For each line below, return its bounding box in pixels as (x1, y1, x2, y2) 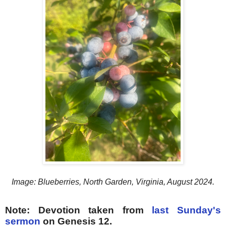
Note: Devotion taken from (5, 205, 152, 216)
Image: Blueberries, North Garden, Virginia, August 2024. (12, 177, 214, 186)
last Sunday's (152, 205, 221, 216)
